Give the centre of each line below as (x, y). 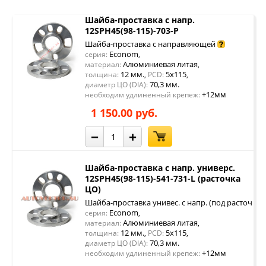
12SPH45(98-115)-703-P (132, 31)
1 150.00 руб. (124, 113)
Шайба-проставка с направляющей (150, 44)
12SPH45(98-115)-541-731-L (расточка (163, 178)
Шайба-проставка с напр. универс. (160, 168)
